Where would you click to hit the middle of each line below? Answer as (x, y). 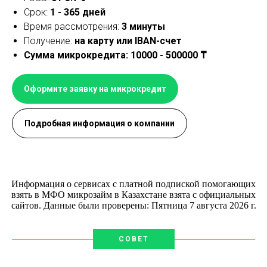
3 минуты (143, 26)
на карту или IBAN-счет (128, 41)
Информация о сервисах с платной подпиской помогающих (133, 184)
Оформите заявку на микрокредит (95, 89)
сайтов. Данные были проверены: (81, 205)
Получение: (49, 41)
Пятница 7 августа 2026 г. (204, 205)
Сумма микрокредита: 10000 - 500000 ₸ (115, 55)
